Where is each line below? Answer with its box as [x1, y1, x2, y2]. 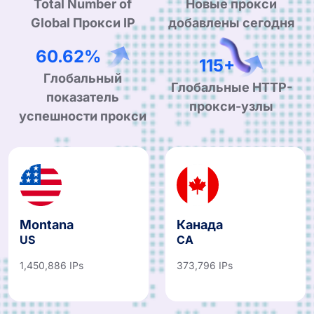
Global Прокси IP [30, 12, 135, 27]
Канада [177, 211, 223, 226]
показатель [46, 83, 119, 99]
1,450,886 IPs [20, 253, 83, 266]
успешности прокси [19, 102, 146, 118]
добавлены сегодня [168, 12, 294, 27]
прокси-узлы [189, 93, 273, 108]
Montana [20, 211, 74, 226]
